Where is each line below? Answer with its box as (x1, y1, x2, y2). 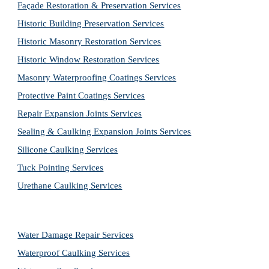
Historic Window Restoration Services (17, 55, 160, 64)
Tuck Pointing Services (17, 163, 104, 172)
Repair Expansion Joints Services (17, 109, 142, 118)
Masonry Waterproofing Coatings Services (17, 73, 177, 82)
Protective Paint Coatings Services (17, 91, 145, 100)
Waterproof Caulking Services (17, 248, 130, 258)
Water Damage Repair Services (17, 230, 134, 240)
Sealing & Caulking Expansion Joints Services (17, 127, 192, 136)
